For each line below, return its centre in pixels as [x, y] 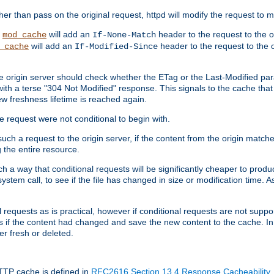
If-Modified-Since [116, 46]
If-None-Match [124, 35]
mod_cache [24, 35]
